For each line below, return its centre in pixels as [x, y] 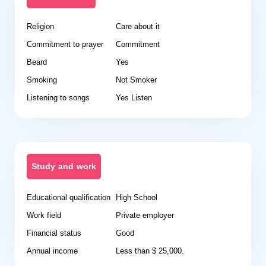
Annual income [52, 251]
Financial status [54, 233]
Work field [44, 215]
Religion [40, 26]
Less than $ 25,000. [150, 251]
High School [137, 197]
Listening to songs [58, 98]
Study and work [64, 167]
